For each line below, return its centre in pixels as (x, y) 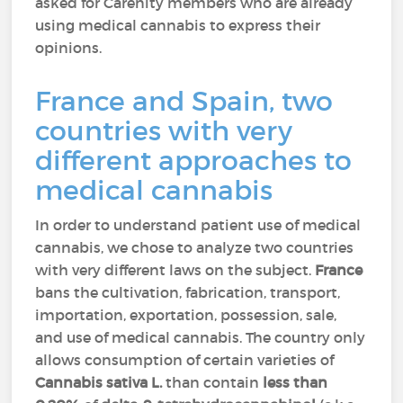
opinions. (69, 48)
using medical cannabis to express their (178, 25)
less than (296, 382)
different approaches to (194, 161)
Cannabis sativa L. (99, 382)
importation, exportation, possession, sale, (186, 315)
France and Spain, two (184, 101)
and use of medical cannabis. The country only (201, 337)
